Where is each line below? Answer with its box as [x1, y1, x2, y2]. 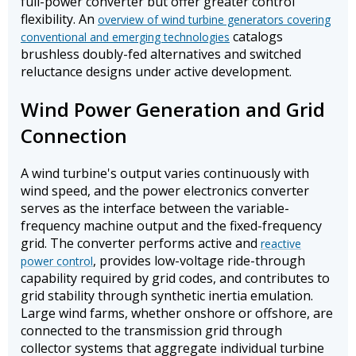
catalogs [230, 28, 283, 46]
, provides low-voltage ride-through [93, 252, 305, 270]
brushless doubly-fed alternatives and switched [21, 45, 301, 64]
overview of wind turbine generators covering [98, 12, 331, 28]
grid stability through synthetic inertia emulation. [21, 287, 313, 305]
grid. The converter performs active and [21, 234, 261, 253]
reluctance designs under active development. [21, 63, 292, 81]
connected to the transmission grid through [21, 322, 282, 340]
